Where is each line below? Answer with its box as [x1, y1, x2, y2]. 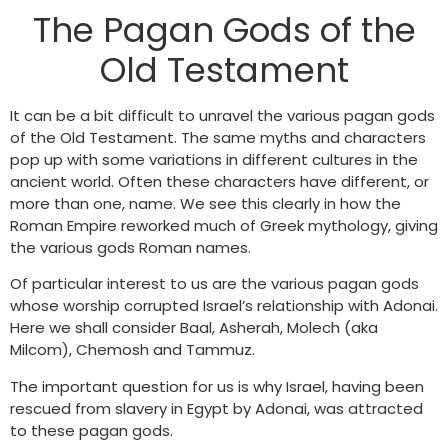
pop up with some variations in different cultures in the [10, 149, 418, 170]
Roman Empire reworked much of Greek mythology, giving [10, 215, 438, 236]
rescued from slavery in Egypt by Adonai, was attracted [10, 397, 423, 419]
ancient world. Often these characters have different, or [10, 171, 429, 192]
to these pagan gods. [10, 419, 173, 441]
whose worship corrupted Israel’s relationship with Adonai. [10, 295, 438, 317]
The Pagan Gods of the [32, 6, 416, 54]
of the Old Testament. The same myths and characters [10, 127, 426, 148]
